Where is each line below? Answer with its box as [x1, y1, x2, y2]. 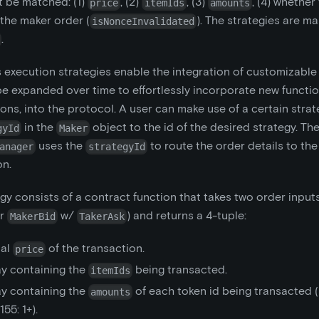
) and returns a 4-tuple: [127, 209, 247, 223]
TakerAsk [78, 210, 125, 222]
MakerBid [9, 210, 56, 222]
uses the [36, 139, 86, 153]
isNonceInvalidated [92, 15, 195, 27]
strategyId [88, 140, 145, 152]
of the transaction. [46, 241, 145, 256]
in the [21, 120, 57, 135]
